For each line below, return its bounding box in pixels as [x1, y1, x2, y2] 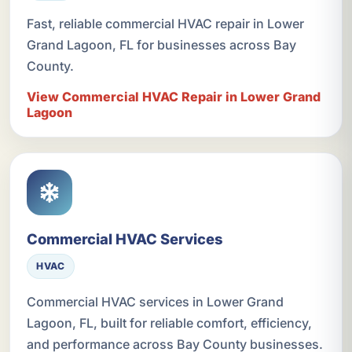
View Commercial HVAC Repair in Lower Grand [26, 89, 321, 105]
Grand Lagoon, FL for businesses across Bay [26, 37, 296, 53]
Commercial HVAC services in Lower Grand [26, 293, 284, 310]
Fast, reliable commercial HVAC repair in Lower [26, 16, 304, 32]
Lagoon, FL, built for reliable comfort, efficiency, [26, 314, 312, 331]
